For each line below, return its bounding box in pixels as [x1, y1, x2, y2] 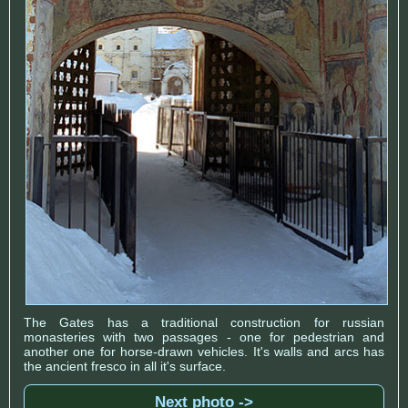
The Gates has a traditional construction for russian [24, 315, 384, 331]
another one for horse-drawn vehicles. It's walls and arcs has [24, 344, 384, 360]
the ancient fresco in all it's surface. [24, 359, 226, 374]
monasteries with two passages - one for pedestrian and [24, 330, 384, 345]
